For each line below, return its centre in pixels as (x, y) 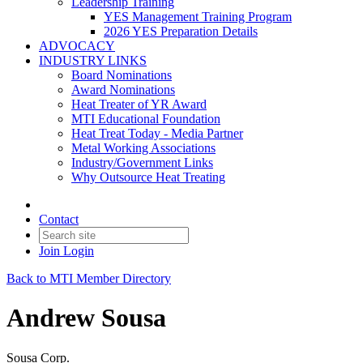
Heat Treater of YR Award (139, 104)
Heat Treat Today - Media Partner (157, 133)
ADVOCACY (77, 46)
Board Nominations (122, 75)
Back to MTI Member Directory (89, 278)
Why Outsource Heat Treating (148, 177)
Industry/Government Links (142, 162)
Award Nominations (123, 90)
